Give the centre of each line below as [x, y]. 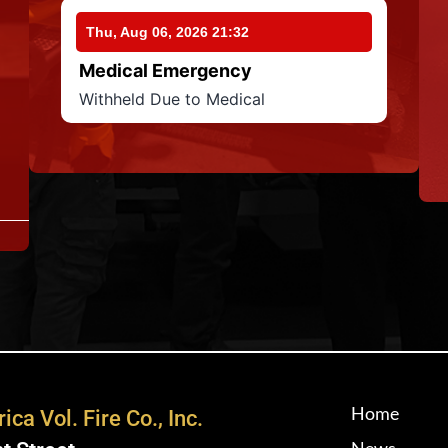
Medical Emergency [165, 70]
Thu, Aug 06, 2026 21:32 [167, 32]
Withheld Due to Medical [172, 99]
